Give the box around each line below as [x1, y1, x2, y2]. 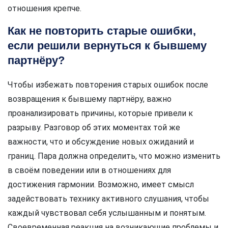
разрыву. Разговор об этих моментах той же [8, 122, 180, 132]
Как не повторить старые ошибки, [8, 24, 196, 37]
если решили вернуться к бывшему [8, 39, 207, 52]
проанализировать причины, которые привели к [8, 108, 193, 118]
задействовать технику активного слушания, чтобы [8, 193, 209, 204]
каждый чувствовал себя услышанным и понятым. [8, 208, 206, 218]
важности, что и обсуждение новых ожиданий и [8, 136, 194, 147]
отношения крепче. [8, 3, 81, 13]
